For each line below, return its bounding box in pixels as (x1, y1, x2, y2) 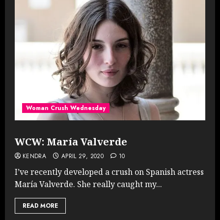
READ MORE (23, 201, 58, 210)
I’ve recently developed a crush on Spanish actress (15, 166, 204, 177)
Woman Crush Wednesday (26, 103, 106, 112)
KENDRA (23, 151, 47, 161)
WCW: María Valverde (15, 135, 127, 148)
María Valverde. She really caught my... (15, 178, 162, 190)
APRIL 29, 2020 (61, 151, 104, 161)
